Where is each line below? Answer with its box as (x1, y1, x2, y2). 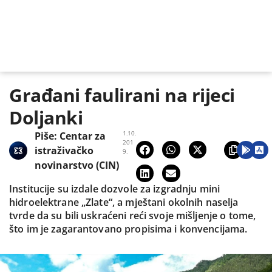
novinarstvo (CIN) (35, 158, 119, 172)
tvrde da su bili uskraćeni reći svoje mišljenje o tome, (9, 209, 256, 222)
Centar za (59, 129, 106, 143)
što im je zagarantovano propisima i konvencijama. (9, 222, 248, 236)
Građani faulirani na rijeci (9, 82, 235, 107)
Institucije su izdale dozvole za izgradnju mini (9, 182, 220, 195)
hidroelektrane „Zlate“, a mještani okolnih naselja (9, 195, 239, 209)
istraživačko (35, 143, 93, 157)
